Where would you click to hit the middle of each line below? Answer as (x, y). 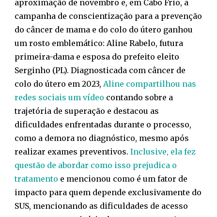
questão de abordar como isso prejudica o (96, 165)
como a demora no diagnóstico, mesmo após (102, 138)
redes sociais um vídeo (59, 98)
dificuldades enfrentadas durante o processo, (103, 125)
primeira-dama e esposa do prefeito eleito (97, 57)
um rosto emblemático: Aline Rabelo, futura (99, 43)
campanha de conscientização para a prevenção (108, 16)
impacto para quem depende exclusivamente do (108, 193)
